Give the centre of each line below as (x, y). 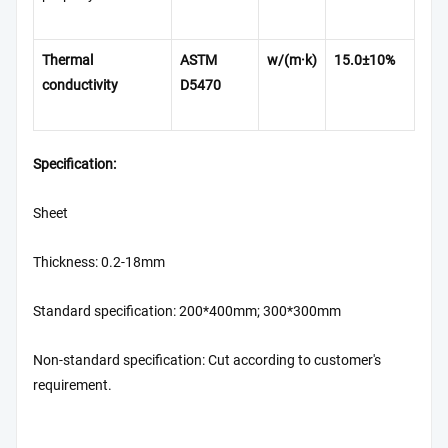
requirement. (72, 386)
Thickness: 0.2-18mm (99, 263)
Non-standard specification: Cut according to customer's (207, 361)
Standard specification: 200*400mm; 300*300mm (187, 312)
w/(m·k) (292, 60)
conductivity (80, 85)
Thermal (67, 60)
